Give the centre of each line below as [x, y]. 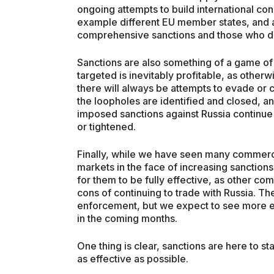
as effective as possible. [133, 259]
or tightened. [106, 127]
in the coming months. [127, 219]
